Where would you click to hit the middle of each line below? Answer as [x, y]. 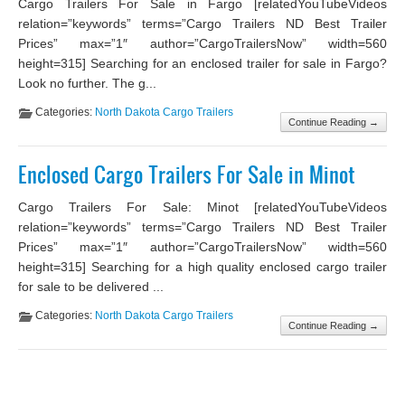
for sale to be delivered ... [91, 287]
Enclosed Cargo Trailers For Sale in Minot [187, 175]
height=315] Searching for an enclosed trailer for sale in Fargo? [202, 63]
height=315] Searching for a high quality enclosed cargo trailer [202, 267]
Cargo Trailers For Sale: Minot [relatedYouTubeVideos [202, 207]
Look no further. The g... [87, 83]
